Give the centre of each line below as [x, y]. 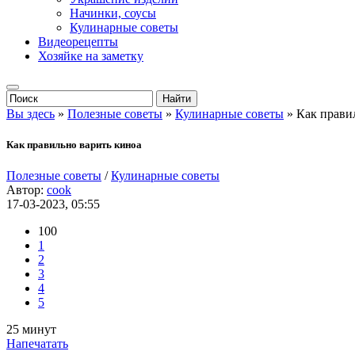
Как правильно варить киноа [74, 145]
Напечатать [37, 344]
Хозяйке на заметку [91, 56]
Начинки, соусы [113, 13]
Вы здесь [31, 114]
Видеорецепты [78, 42]
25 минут [31, 330]
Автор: [27, 190]
